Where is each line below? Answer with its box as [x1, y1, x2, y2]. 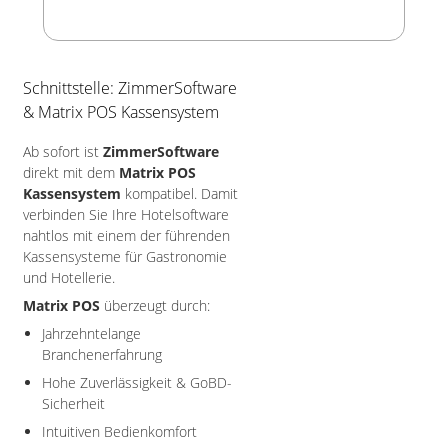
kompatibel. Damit [121, 184, 238, 203]
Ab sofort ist [23, 142, 103, 161]
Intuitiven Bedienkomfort [42, 422, 197, 441]
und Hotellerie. [23, 268, 115, 287]
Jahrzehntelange [42, 324, 141, 343]
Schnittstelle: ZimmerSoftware [23, 77, 237, 99]
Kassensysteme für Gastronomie [23, 247, 227, 266]
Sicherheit [42, 394, 105, 413]
